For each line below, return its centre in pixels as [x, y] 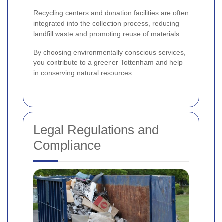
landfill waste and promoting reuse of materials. [107, 34]
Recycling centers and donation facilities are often [111, 13]
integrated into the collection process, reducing [106, 24]
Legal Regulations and [96, 130]
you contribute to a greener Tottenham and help [108, 63]
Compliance [67, 145]
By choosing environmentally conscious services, [110, 52]
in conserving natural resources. [83, 73]
